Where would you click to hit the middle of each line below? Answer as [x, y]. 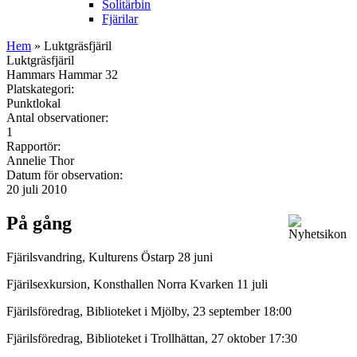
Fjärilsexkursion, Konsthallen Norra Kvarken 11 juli [139, 284]
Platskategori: [42, 88]
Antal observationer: [59, 117]
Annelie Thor [40, 160]
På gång [39, 223]
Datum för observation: [66, 175]
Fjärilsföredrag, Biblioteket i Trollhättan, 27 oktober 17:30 [152, 338]
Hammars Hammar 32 [62, 74]
